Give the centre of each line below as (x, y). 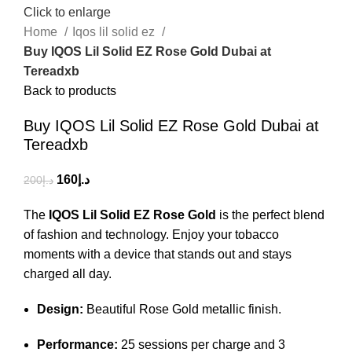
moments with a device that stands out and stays (158, 254)
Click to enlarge (67, 12)
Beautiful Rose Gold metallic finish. (182, 309)
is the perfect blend (270, 214)
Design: (60, 309)
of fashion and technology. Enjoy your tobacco (151, 234)
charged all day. (68, 273)
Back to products (70, 90)
